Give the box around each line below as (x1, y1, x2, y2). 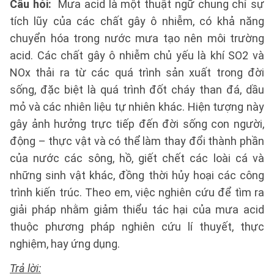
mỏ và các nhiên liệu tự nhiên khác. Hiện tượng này (10, 100, 264, 113)
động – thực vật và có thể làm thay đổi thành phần (10, 135, 264, 147)
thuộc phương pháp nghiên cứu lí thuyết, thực (10, 220, 264, 233)
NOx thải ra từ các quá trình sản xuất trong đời (10, 66, 264, 79)
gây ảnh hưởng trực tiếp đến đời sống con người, (10, 117, 264, 130)
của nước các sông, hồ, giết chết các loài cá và (10, 152, 264, 165)
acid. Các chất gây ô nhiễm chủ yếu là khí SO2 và (10, 49, 264, 62)
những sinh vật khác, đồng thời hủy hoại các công (10, 169, 264, 182)
